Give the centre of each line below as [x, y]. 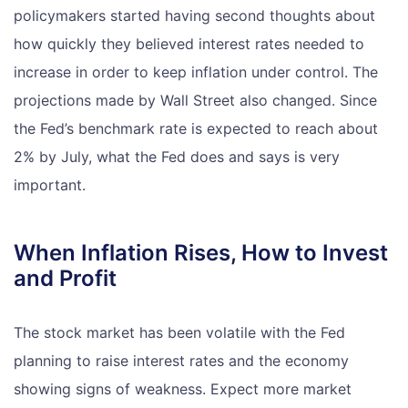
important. [50, 184]
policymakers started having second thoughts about [194, 15]
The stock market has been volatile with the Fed [179, 332]
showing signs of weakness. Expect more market [183, 388]
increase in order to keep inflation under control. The [196, 71]
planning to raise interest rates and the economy [181, 360]
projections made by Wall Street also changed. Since [195, 100]
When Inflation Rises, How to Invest [201, 252]
